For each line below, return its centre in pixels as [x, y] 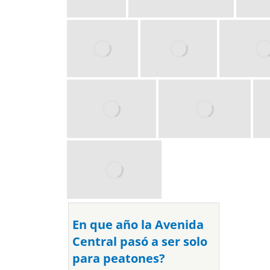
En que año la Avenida [138, 225]
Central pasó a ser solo [140, 242]
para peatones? [119, 259]
